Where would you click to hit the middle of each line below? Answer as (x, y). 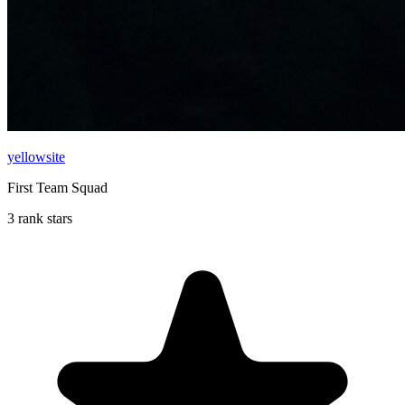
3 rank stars (40, 218)
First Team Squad (57, 187)
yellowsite (36, 156)
